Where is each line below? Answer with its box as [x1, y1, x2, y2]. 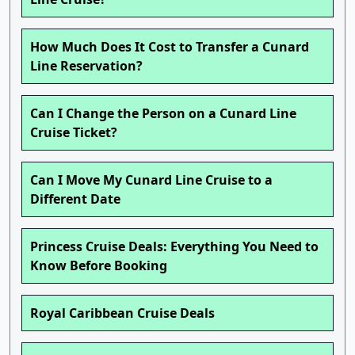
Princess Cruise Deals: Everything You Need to [30, 238, 319, 256]
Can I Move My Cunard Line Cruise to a [30, 171, 273, 189]
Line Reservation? [30, 57, 143, 75]
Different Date [30, 190, 120, 208]
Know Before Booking [30, 257, 167, 275]
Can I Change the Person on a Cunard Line [30, 105, 296, 123]
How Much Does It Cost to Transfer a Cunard [30, 38, 309, 56]
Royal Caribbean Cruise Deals [30, 304, 215, 323]
